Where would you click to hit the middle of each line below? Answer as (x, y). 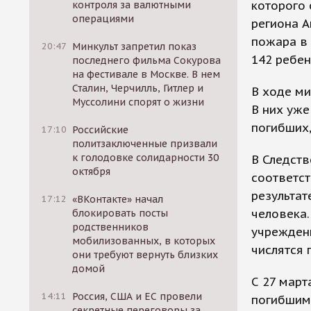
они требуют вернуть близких (145, 255)
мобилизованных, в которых (144, 241)
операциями (103, 19)
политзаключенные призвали (145, 144)
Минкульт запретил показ (135, 47)
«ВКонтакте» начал (118, 199)
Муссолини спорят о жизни (138, 102)
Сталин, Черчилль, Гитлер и (138, 88)
